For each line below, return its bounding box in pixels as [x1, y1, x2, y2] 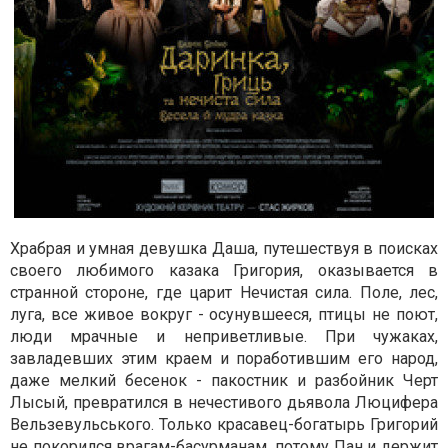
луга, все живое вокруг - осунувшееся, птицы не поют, [10, 305, 438, 324]
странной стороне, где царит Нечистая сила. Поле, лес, [10, 283, 438, 302]
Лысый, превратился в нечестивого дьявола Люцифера [10, 393, 438, 412]
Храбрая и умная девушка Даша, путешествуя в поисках [10, 239, 438, 258]
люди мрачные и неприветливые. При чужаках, [10, 327, 438, 346]
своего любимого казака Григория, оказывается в [10, 261, 438, 280]
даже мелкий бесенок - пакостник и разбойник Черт [10, 371, 438, 390]
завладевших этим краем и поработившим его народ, [10, 349, 438, 368]
